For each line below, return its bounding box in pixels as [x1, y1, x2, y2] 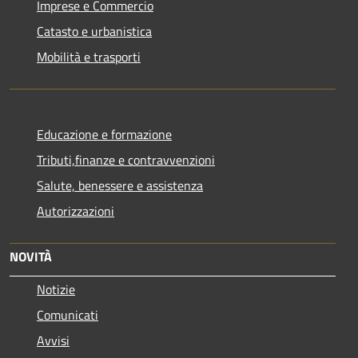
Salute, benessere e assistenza [37, 175, 203, 195]
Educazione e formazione [37, 124, 172, 144]
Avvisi [37, 330, 70, 350]
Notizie [37, 279, 75, 299]
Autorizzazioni [37, 201, 114, 221]
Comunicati [37, 304, 98, 324]
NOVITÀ [10, 246, 52, 266]
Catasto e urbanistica [37, 21, 152, 41]
